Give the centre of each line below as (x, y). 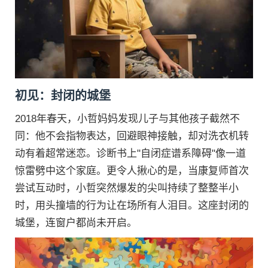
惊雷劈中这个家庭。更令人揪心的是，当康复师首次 (132, 170)
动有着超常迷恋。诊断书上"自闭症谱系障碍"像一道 (130, 153)
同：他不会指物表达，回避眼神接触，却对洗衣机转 (132, 136)
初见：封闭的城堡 (63, 95)
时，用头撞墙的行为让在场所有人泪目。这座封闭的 (132, 205)
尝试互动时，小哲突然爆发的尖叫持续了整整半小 (127, 188)
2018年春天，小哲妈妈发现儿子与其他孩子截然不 (127, 118)
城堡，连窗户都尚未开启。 (76, 223)
